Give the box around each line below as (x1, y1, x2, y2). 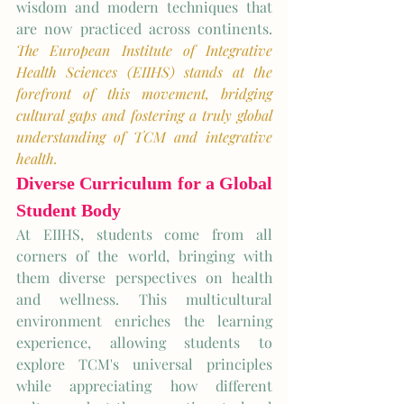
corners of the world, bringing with (16, 246, 272, 265)
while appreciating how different (16, 376, 272, 395)
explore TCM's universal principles (16, 354, 272, 373)
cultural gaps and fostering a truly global (16, 106, 272, 124)
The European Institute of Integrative (16, 41, 272, 60)
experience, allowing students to (16, 333, 272, 352)
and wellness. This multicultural (16, 289, 272, 308)
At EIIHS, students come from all (16, 225, 272, 243)
